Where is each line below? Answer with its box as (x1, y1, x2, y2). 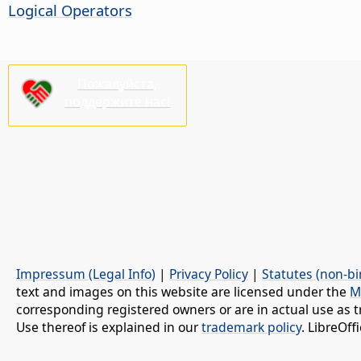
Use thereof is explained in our (16, 318, 201, 337)
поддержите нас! (64, 92, 171, 110)
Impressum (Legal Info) (16, 265, 156, 284)
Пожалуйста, (77, 74, 158, 93)
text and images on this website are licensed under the (16, 283, 350, 301)
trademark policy (201, 318, 301, 337)
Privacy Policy (169, 265, 248, 284)
